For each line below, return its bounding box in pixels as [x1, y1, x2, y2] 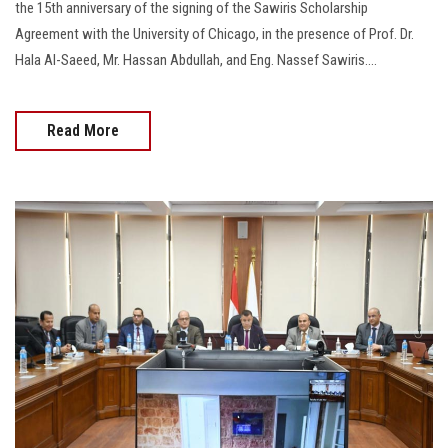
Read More [47, 121, 119, 141]
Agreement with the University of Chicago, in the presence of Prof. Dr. [15, 25, 414, 44]
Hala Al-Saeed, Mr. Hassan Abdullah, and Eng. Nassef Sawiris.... [15, 51, 377, 70]
